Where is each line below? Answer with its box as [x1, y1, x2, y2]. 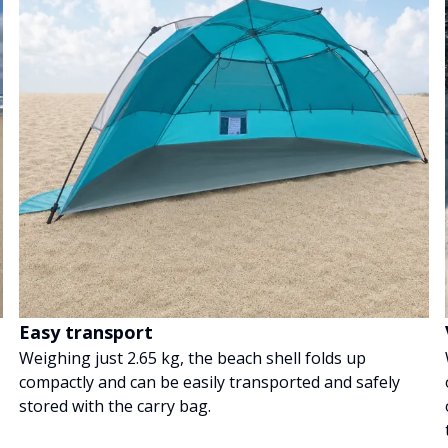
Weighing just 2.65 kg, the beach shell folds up [18, 347, 366, 370]
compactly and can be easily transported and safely [18, 371, 400, 394]
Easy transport [18, 320, 153, 345]
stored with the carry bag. [18, 395, 211, 418]
